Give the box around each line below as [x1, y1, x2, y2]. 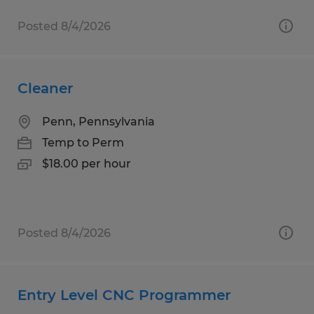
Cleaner [18, 79, 73, 97]
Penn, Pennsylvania [42, 114, 155, 128]
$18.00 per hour [42, 156, 131, 170]
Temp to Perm [42, 135, 124, 149]
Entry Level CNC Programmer [18, 286, 231, 303]
